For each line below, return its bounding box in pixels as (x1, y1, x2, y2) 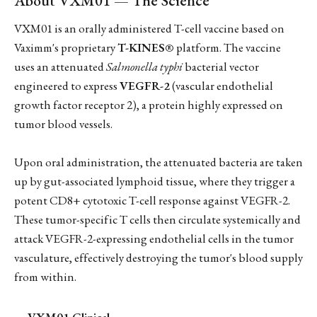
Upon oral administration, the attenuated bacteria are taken (14, 154, 303, 170)
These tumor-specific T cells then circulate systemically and (14, 211, 301, 227)
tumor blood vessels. (14, 115, 113, 132)
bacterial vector (183, 58, 259, 74)
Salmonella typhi (106, 58, 183, 74)
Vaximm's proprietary (14, 39, 117, 55)
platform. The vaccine (174, 39, 281, 55)
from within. (14, 268, 76, 284)
